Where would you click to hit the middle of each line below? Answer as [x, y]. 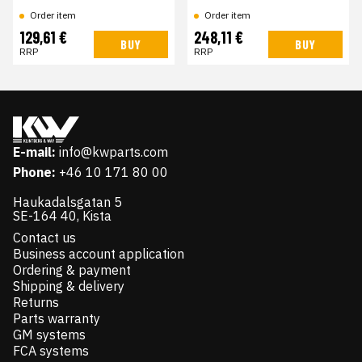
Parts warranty [57, 319]
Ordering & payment [72, 270]
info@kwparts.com [114, 152]
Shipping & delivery [69, 286]
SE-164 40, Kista [62, 216]
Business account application [99, 254]
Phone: [34, 173]
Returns [36, 303]
